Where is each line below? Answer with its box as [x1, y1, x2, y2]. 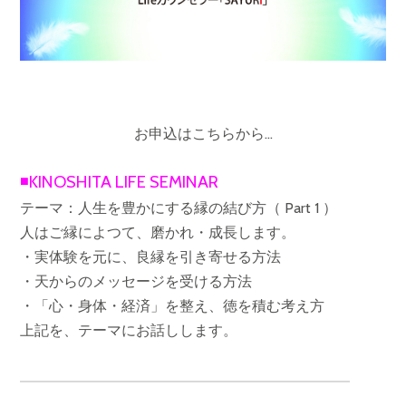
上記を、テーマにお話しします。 [20, 321, 237, 339]
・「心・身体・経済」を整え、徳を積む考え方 [20, 296, 324, 314]
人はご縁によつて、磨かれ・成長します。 [20, 223, 295, 241]
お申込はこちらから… [133, 124, 273, 142]
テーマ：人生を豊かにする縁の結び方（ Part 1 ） [20, 198, 337, 217]
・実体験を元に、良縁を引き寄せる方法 [20, 247, 281, 266]
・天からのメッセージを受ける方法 [20, 272, 252, 290]
